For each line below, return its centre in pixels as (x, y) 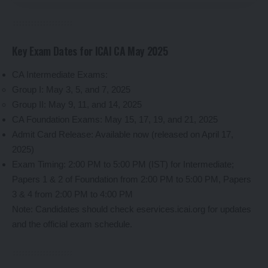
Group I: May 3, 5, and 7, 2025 (71, 89)
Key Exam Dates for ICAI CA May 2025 (90, 51)
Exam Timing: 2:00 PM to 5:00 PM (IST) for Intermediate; (123, 164)
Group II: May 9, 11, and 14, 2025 (77, 104)
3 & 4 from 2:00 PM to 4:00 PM (72, 194)
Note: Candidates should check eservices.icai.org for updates (132, 209)
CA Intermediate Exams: (60, 74)
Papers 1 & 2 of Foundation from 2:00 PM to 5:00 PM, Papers (132, 179)
